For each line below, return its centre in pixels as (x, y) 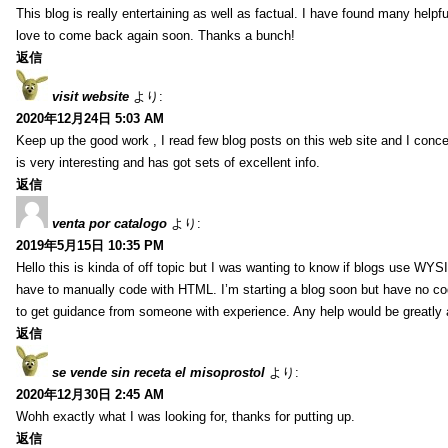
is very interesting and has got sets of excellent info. (168, 162)
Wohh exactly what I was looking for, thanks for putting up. (185, 416)
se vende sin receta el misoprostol (158, 372)
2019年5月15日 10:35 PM (90, 245)
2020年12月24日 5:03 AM (90, 118)
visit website (90, 96)
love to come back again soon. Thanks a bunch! (155, 35)
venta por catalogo (109, 223)
